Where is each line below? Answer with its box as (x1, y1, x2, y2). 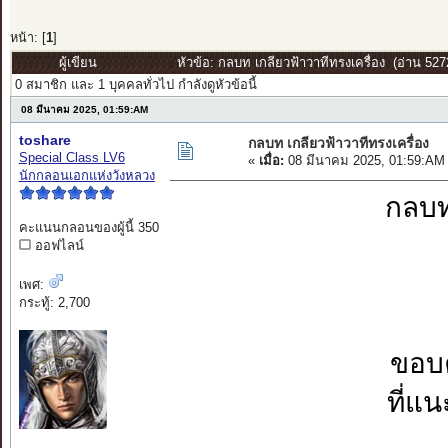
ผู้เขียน (58, 55, 97, 71)
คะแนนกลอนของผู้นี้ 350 (18, 220, 159, 236)
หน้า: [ (9, 31, 46, 46)
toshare (18, 132, 71, 149)
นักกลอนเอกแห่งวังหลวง (18, 168, 155, 184)
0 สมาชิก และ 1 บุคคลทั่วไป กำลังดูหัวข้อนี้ (14, 77, 257, 93)
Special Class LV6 (18, 150, 125, 166)
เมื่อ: (258, 153, 284, 169)
